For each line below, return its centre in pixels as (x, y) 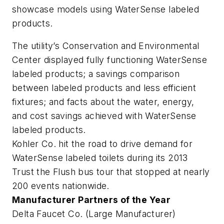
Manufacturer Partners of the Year (91, 200)
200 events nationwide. (61, 186)
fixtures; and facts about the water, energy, (103, 102)
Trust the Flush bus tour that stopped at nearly (111, 172)
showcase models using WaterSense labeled (105, 9)
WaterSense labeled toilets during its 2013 (100, 158)
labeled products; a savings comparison (96, 74)
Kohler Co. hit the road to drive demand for (102, 144)
